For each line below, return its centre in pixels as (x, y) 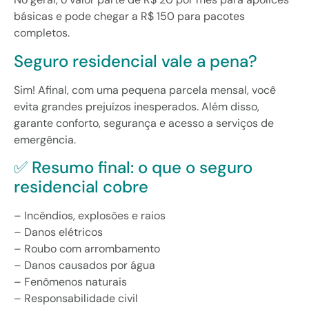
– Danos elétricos (58, 232)
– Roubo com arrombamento (87, 249)
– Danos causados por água (84, 266)
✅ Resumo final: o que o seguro (133, 168)
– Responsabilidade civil (76, 299)
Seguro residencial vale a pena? (136, 61)
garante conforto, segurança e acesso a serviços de (144, 123)
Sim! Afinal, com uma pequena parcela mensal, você (145, 90)
